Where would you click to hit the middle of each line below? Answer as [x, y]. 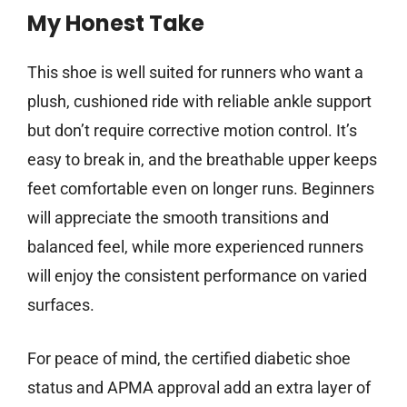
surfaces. [61, 305]
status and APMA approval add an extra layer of [199, 388]
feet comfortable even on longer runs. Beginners [201, 189]
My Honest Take [116, 24]
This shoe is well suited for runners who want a [195, 73]
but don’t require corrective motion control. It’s [192, 131]
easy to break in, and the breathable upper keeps [202, 160]
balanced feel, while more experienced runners [195, 247]
